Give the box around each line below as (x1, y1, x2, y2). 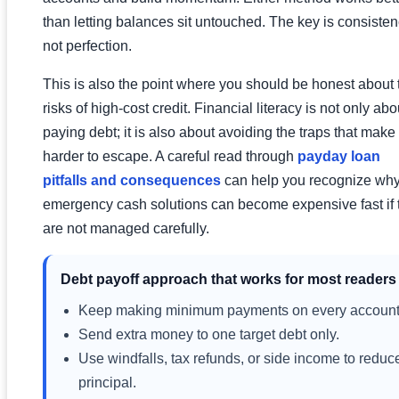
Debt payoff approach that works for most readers (61, 271, 396, 287)
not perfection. (43, 37, 132, 53)
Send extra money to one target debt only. (78, 326, 339, 342)
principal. (78, 374, 136, 390)
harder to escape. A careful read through (43, 148, 297, 164)
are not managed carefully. (43, 220, 209, 236)
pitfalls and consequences (43, 172, 221, 188)
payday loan (297, 148, 380, 164)
